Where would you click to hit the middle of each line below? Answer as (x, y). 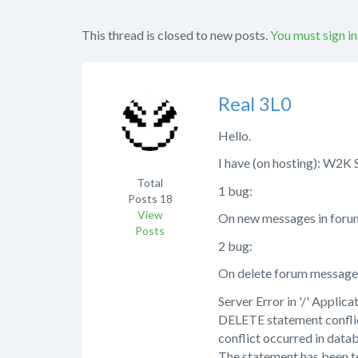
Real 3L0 (255, 103)
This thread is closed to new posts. (175, 34)
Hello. (235, 135)
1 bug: (235, 190)
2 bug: (235, 245)
